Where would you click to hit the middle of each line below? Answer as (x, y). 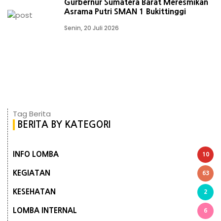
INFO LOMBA (36, 154)
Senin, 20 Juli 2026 (92, 28)
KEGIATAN (32, 173)
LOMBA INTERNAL (45, 210)
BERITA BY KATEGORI (64, 124)
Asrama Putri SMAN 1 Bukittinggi (125, 11)
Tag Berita (32, 113)
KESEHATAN (34, 192)
